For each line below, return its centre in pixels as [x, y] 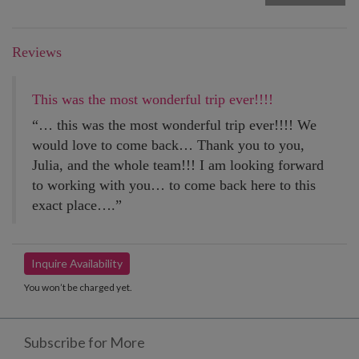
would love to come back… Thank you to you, [168, 145]
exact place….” [77, 206]
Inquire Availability [77, 264]
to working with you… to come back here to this [174, 186]
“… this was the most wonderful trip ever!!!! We [174, 125]
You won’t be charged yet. [78, 288]
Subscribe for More [85, 343]
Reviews [37, 52]
